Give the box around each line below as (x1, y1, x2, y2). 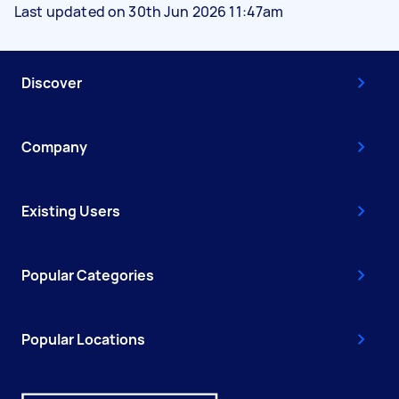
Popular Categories (21, 265, 154, 285)
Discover (21, 72, 82, 93)
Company (21, 136, 87, 157)
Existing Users (21, 200, 120, 221)
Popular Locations (21, 329, 145, 349)
